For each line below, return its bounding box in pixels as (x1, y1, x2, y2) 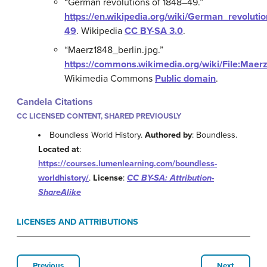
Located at (38, 144, 79, 154)
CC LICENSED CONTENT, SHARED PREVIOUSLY (17, 111, 181, 122)
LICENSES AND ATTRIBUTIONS (17, 216, 138, 227)
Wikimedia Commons (64, 73, 153, 85)
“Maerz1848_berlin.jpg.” (64, 44, 163, 57)
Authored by (145, 129, 193, 140)
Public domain (155, 73, 216, 85)
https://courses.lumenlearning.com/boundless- (38, 158, 217, 169)
